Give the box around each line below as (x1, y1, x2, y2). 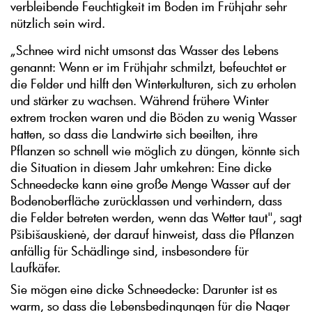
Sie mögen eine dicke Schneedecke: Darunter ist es (10, 281, 277, 298)
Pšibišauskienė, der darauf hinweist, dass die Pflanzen (10, 226, 294, 243)
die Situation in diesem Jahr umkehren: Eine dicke (10, 159, 272, 176)
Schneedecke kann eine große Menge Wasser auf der (10, 175, 290, 193)
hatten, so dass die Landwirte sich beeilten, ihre (10, 125, 258, 143)
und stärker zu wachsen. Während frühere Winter (10, 92, 269, 109)
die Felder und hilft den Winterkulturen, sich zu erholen (10, 75, 296, 93)
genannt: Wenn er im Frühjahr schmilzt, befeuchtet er (10, 58, 286, 76)
